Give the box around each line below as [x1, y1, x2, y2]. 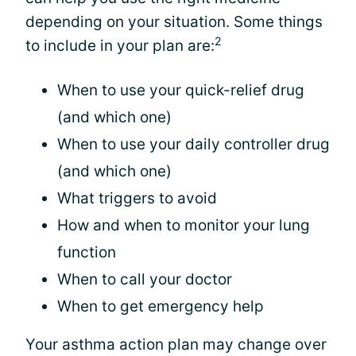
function [57, 243, 116, 261]
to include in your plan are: [25, 37, 215, 55]
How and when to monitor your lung [57, 216, 310, 234]
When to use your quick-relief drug [57, 81, 304, 99]
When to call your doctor [57, 270, 232, 288]
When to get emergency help [57, 297, 264, 315]
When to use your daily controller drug [57, 135, 330, 153]
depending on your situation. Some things [25, 13, 323, 31]
